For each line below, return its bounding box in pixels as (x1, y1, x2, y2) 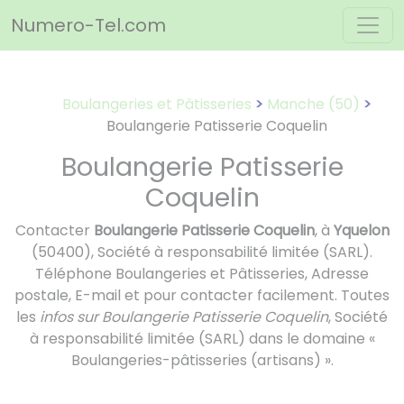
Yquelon (333, 220, 390, 241)
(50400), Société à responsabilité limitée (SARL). (32, 242, 372, 262)
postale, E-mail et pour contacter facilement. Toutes (14, 285, 390, 306)
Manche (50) (266, 94, 360, 115)
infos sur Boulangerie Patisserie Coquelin (40, 307, 328, 327)
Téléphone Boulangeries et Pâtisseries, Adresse (35, 263, 369, 284)
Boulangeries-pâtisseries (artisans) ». (70, 350, 334, 371)
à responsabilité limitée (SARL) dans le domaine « (29, 328, 375, 349)
